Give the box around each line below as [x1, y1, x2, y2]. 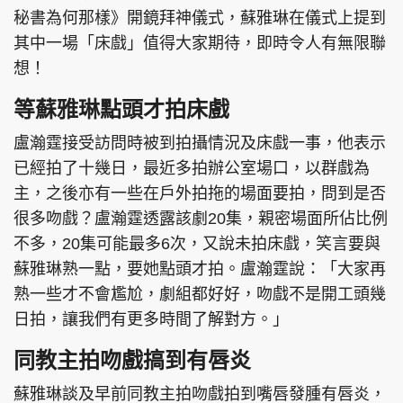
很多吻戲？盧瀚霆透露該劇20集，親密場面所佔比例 [13, 210, 388, 228]
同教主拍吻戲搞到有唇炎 [13, 348, 251, 373]
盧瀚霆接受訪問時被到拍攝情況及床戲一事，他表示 [13, 134, 386, 153]
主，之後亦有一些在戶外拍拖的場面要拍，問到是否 [13, 184, 386, 203]
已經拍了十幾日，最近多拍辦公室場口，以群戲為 [13, 159, 370, 178]
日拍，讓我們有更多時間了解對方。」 [13, 310, 289, 329]
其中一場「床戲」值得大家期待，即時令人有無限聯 [13, 34, 386, 53]
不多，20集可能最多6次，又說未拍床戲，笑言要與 [13, 235, 381, 254]
